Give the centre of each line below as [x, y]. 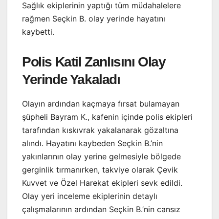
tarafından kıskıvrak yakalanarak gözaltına [100, 130]
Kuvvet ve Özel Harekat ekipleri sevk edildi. [102, 183]
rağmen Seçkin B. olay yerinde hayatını [94, 18]
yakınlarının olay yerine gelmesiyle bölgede [101, 156]
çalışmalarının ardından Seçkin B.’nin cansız [101, 209]
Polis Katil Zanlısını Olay [94, 62]
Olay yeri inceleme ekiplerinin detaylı [90, 196]
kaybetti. [38, 32]
